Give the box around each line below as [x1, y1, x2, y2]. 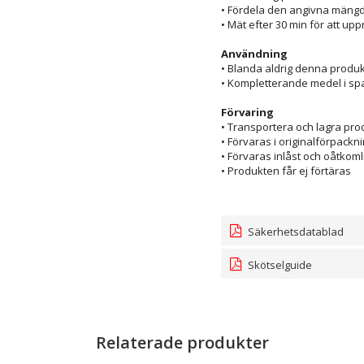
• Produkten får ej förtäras [221, 163, 351, 178]
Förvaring [221, 105, 274, 119]
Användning [221, 46, 288, 61]
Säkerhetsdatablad [245, 224, 344, 239]
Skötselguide [245, 258, 312, 272]
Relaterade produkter [95, 331, 269, 353]
